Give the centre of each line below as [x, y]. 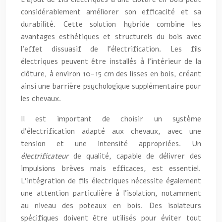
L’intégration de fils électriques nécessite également [111, 181]
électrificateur [47, 156]
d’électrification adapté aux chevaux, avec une [111, 131]
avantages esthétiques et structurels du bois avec [111, 36]
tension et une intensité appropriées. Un [111, 143]
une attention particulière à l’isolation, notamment [111, 193]
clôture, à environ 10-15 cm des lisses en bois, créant [111, 74]
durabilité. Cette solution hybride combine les [111, 24]
